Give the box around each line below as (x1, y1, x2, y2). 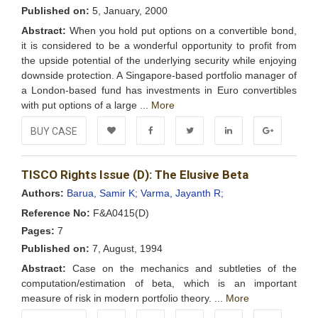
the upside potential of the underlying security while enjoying (21, 55, 297, 66)
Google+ (254, 153, 287, 163)
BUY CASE (31, 126, 77, 137)
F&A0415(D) (90, 207, 149, 219)
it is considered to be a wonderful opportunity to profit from (21, 40, 297, 51)
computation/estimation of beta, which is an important (21, 278, 297, 289)
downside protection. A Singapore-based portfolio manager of (21, 70, 297, 81)
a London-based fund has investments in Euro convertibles (21, 84, 297, 96)
